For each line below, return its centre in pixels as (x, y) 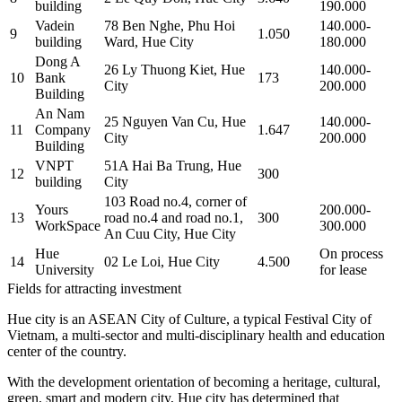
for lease (343, 269)
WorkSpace (68, 225)
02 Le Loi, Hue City (162, 261)
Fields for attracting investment (94, 288)
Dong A (57, 61)
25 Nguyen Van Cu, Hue (175, 121)
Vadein (55, 25)
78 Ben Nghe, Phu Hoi (170, 25)
